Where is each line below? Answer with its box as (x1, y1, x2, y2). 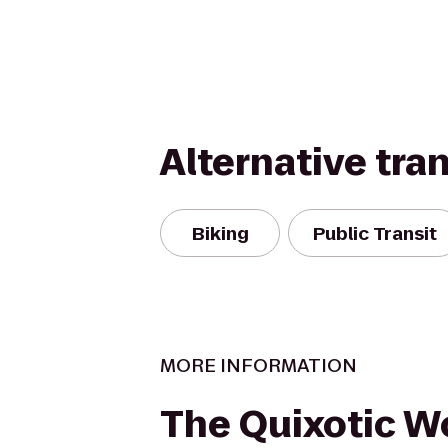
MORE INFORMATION (160, 353, 357, 378)
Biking (191, 220, 249, 246)
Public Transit (313, 220, 437, 246)
